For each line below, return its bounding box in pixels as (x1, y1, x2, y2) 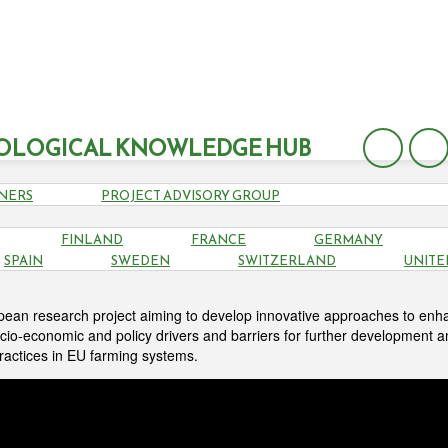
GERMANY (314, 230, 383, 249)
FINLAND (61, 230, 123, 249)
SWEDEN (111, 251, 170, 270)
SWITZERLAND (238, 251, 336, 270)
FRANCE (191, 230, 246, 249)
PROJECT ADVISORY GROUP (101, 186, 280, 205)
